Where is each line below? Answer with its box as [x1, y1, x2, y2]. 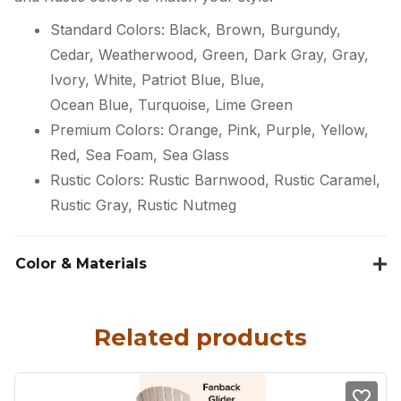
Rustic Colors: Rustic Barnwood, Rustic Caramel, [50, 171, 380, 190]
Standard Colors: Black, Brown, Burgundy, [50, 21, 341, 39]
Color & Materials [15, 255, 147, 273]
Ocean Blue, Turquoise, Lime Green [50, 96, 293, 115]
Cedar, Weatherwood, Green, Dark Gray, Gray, [50, 46, 369, 64]
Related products [94, 323, 307, 353]
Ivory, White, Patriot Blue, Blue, [50, 71, 265, 90]
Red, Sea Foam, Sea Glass [50, 146, 229, 165]
